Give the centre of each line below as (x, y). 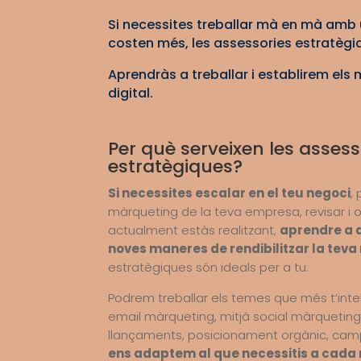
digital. (131, 93)
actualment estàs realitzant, (194, 230)
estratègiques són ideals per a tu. (209, 267)
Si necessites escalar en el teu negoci (230, 193)
